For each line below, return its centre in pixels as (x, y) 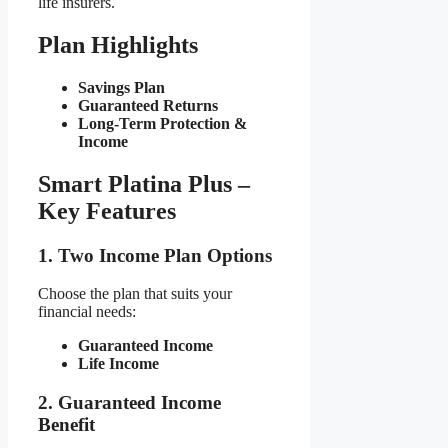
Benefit (66, 425)
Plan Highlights (118, 44)
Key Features (107, 210)
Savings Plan (121, 87)
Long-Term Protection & (162, 123)
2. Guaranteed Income (129, 403)
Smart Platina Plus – (144, 183)
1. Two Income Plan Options (155, 255)
